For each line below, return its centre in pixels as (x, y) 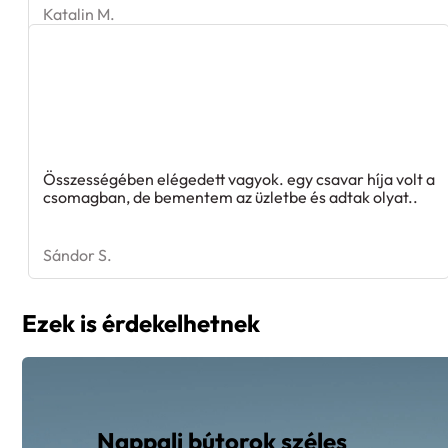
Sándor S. (77, 255)
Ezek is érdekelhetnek (141, 323)
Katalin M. (79, 14)
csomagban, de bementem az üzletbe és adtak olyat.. (230, 197)
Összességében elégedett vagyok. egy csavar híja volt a (239, 179)
